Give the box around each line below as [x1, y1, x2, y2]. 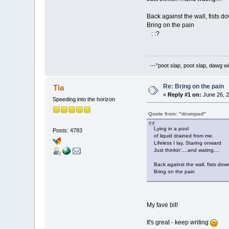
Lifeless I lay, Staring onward [153, 140, 221, 146]
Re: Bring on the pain [163, 82, 224, 90]
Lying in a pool [153, 125, 189, 131]
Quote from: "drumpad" [148, 110, 206, 117]
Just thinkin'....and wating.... [153, 147, 220, 153]
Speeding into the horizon [53, 96, 116, 102]
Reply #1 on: [168, 91, 202, 98]
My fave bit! [146, 201, 178, 209]
